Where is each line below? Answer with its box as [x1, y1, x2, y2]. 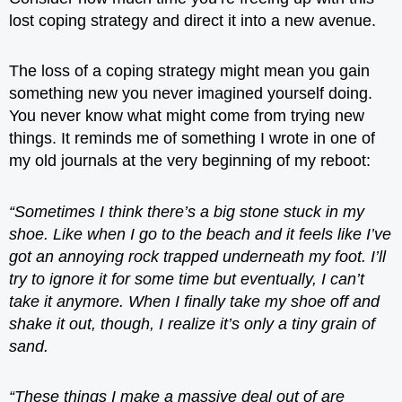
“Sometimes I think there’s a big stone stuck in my [9, 202, 364, 221]
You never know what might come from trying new [9, 107, 364, 125]
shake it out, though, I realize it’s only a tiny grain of [9, 314, 375, 333]
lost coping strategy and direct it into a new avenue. [9, 11, 376, 30]
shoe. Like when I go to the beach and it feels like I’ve [9, 224, 391, 243]
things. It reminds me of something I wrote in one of [9, 129, 375, 147]
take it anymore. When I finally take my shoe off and [9, 292, 380, 310]
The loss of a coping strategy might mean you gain [9, 62, 370, 80]
